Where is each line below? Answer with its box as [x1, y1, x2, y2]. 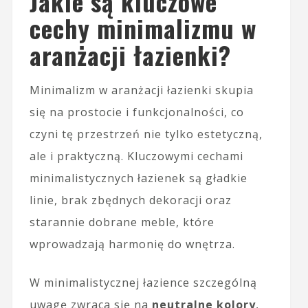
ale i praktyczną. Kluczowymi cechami [29, 148, 243, 164]
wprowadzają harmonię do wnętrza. [29, 236, 235, 252]
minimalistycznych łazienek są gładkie [29, 170, 247, 186]
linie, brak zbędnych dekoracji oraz [29, 192, 232, 208]
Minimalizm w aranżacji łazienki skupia [29, 82, 254, 98]
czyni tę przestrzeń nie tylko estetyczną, [29, 126, 263, 142]
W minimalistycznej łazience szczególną [29, 274, 257, 290]
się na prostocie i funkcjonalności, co [29, 104, 244, 120]
